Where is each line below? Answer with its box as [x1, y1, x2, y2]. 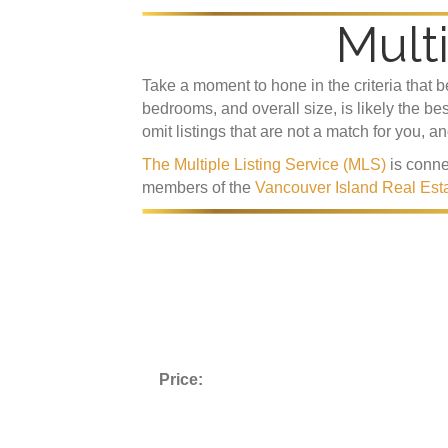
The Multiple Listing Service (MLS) [142, 156, 386, 174]
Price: [159, 370, 203, 388]
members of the [142, 179, 255, 197]
